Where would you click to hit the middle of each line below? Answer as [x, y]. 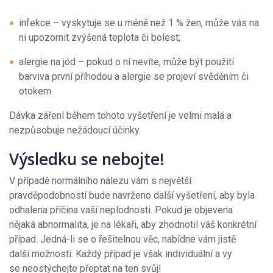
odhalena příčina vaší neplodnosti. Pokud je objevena [121, 210]
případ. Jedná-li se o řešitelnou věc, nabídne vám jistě [122, 239]
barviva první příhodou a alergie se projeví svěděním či [134, 77]
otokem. [36, 91]
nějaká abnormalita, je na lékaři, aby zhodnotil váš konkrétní [133, 225]
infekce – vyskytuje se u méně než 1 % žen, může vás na [139, 23]
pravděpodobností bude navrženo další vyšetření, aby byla [132, 196]
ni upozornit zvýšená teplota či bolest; [100, 38]
